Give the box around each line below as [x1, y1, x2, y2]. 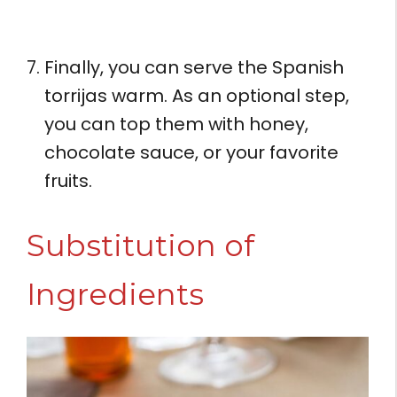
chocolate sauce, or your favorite [44, 139, 339, 165]
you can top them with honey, [44, 111, 308, 136]
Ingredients [27, 275, 204, 313]
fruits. [44, 167, 92, 193]
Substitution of [27, 226, 254, 264]
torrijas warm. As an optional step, [44, 82, 349, 108]
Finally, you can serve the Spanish [44, 54, 344, 80]
